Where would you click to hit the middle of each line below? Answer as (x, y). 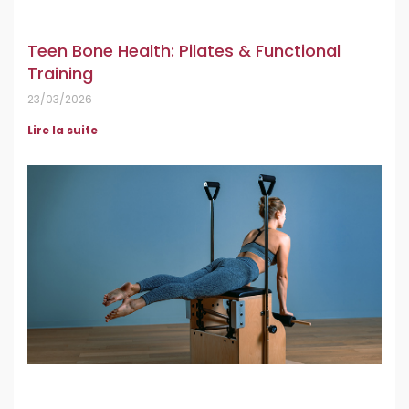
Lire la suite (63, 131)
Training (60, 74)
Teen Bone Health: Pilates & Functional (184, 51)
